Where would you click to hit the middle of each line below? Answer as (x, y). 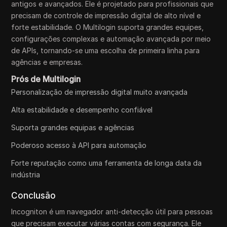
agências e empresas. (47, 62)
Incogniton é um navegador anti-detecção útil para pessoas (112, 211)
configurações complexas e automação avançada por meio (111, 39)
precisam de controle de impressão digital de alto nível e (106, 15)
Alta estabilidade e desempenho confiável (82, 109)
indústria (26, 174)
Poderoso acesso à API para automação (79, 145)
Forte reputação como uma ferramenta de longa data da (107, 163)
